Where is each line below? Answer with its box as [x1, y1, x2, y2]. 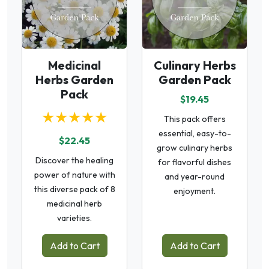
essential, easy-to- [158, 127, 231, 139]
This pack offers [163, 113, 226, 124]
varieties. [57, 212, 92, 223]
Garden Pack [158, 71, 231, 87]
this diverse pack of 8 [34, 183, 115, 195]
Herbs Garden [35, 71, 113, 87]
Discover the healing [35, 154, 113, 166]
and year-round [165, 171, 225, 182]
